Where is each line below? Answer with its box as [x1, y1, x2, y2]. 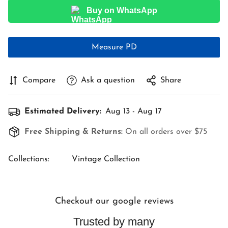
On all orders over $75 [125, 128, 207, 136]
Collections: [8, 155, 49, 163]
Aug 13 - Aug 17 [105, 107, 162, 116]
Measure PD [91, 43, 137, 51]
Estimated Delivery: [24, 107, 101, 116]
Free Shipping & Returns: [24, 128, 125, 136]
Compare [22, 76, 55, 84]
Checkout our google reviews [54, 196, 174, 206]
